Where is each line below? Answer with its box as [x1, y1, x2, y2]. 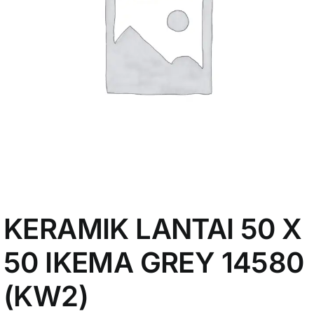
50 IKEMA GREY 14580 [4, 245, 304, 280]
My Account [24, 17, 89, 32]
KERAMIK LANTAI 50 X [4, 212, 302, 247]
